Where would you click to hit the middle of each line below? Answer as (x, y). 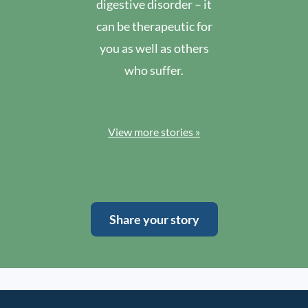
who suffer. (154, 70)
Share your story (154, 219)
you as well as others (154, 48)
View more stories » (154, 132)
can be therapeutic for (154, 26)
